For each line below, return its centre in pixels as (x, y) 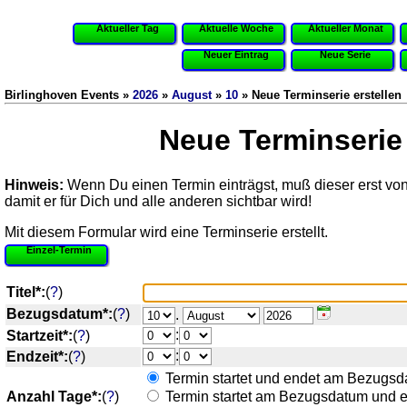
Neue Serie (345, 55)
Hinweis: (34, 184)
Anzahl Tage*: (54, 396)
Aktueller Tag (127, 28)
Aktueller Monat (345, 28)
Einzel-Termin (59, 249)
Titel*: (26, 292)
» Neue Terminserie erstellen (320, 95)
